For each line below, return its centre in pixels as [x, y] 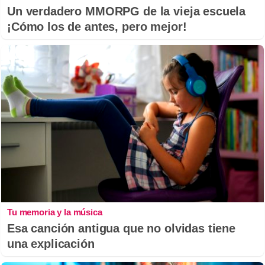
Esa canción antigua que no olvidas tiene [122, 229]
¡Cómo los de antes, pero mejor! [97, 27]
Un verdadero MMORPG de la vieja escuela [127, 12]
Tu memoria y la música [55, 212]
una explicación [51, 244]
